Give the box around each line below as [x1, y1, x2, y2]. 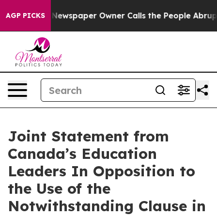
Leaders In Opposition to [8, 162, 195, 180]
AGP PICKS [6, 11, 45, 20]
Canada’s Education [8, 144, 157, 163]
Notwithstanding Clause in [8, 197, 206, 215]
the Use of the [8, 179, 110, 198]
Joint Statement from [8, 127, 169, 145]
